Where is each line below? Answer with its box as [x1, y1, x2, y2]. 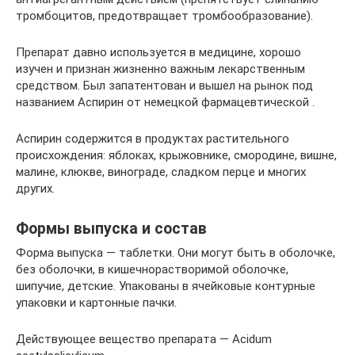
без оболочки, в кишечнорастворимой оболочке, [16, 262, 288, 277]
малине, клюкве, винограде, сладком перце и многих [16, 165, 306, 179]
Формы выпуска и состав [16, 219, 207, 239]
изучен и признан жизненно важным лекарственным [16, 62, 305, 76]
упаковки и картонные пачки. [16, 296, 177, 310]
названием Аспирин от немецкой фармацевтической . [16, 95, 315, 109]
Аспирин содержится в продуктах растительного [16, 132, 289, 146]
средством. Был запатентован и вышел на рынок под [16, 78, 313, 93]
